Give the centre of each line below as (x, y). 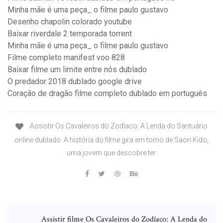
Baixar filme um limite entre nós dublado (77, 70)
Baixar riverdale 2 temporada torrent (70, 34)
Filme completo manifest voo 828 (66, 58)
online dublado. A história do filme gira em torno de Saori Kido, (111, 140)
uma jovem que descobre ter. (111, 153)
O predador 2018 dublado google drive (75, 82)
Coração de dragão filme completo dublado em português (107, 94)
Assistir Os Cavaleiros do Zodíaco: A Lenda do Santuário (118, 126)
